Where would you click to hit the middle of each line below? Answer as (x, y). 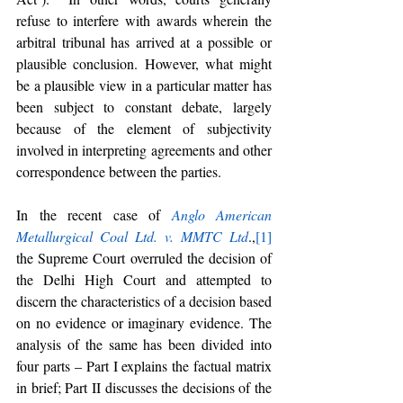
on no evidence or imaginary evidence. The (144, 322)
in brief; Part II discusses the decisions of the (144, 387)
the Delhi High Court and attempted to (144, 279)
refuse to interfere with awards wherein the (144, 20)
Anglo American (221, 215)
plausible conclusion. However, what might (144, 63)
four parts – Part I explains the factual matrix (144, 366)
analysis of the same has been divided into (144, 344)
